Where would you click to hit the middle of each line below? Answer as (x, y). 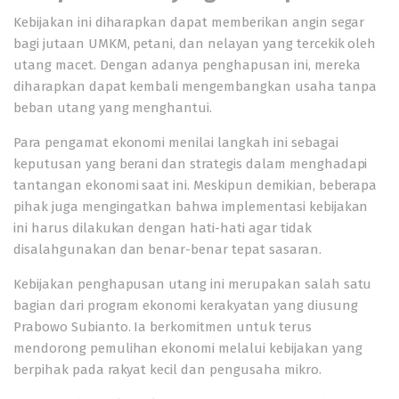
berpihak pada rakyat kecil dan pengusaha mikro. (167, 370)
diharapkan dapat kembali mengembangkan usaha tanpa (195, 86)
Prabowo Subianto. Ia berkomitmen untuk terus (163, 327)
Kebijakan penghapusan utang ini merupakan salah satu (193, 284)
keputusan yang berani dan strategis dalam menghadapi (191, 164)
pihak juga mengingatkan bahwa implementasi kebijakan (191, 207)
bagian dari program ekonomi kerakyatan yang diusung (186, 305)
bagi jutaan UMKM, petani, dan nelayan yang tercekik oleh (195, 44)
